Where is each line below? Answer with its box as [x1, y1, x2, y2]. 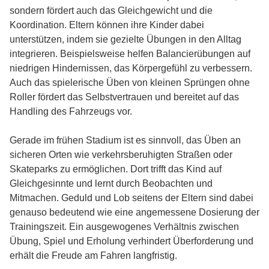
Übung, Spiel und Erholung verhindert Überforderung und [10, 236, 253, 246]
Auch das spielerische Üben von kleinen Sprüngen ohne [10, 77, 250, 88]
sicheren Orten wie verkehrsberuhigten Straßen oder [10, 150, 232, 160]
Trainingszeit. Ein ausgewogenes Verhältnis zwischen [10, 222, 239, 232]
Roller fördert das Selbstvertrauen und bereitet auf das [10, 92, 239, 102]
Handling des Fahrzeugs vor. [10, 106, 132, 116]
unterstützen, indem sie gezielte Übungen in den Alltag [10, 34, 241, 44]
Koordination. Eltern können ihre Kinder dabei [10, 20, 204, 30]
